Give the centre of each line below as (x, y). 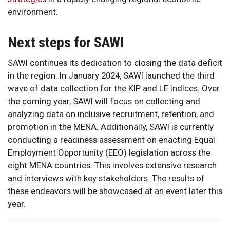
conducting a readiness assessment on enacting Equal (111, 139)
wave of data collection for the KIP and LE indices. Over (114, 88)
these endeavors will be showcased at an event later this (115, 191)
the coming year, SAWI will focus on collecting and (104, 101)
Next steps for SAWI (66, 42)
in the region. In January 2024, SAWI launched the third (111, 75)
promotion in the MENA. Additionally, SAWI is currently (111, 127)
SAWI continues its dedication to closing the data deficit (115, 62)
